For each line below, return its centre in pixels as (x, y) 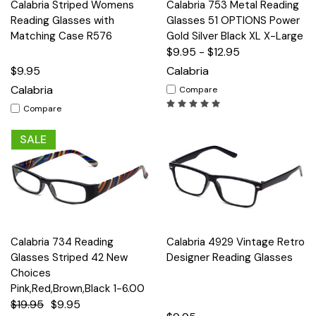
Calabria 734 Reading (62, 242)
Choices (31, 273)
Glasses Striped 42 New (69, 257)
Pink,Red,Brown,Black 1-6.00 (78, 288)
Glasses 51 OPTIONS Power (233, 20)
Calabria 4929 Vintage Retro (236, 242)
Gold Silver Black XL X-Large (235, 36)
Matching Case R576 (61, 36)
